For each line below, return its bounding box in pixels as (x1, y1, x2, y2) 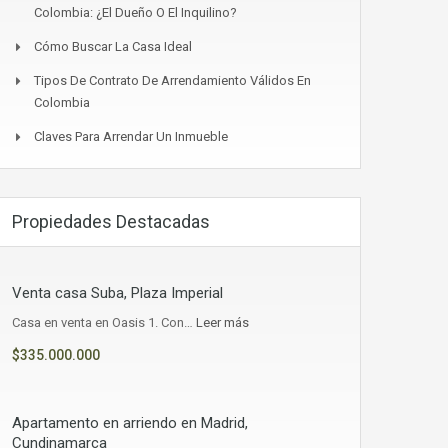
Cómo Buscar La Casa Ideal (34, 39, 192, 55)
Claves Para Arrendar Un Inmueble (34, 129, 228, 145)
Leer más (196, 315, 249, 331)
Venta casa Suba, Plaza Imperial (12, 284, 223, 303)
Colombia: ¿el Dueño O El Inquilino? (34, 5, 237, 21)
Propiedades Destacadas (12, 211, 210, 233)
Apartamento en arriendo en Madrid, (12, 414, 248, 433)
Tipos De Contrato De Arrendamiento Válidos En (34, 73, 311, 89)
